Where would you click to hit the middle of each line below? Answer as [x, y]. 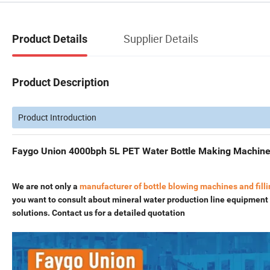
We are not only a [46, 186]
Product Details [50, 39]
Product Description [61, 82]
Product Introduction [57, 117]
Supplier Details [161, 38]
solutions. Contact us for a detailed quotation [99, 212]
